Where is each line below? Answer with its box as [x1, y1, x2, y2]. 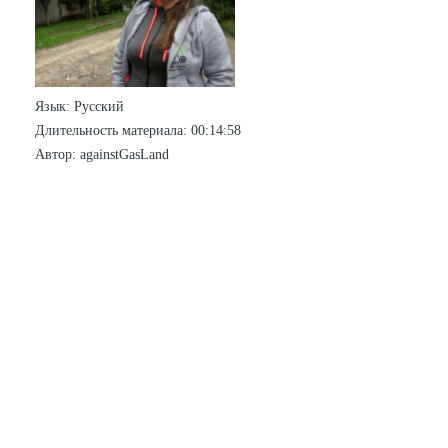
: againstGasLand [72, 147, 169, 162]
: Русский [66, 99, 124, 114]
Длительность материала [35, 123, 183, 138]
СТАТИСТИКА [81, 200, 209, 222]
